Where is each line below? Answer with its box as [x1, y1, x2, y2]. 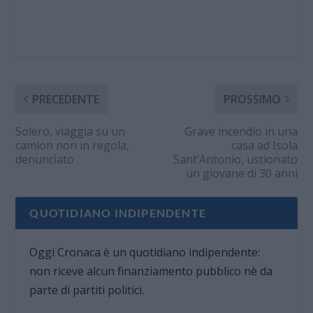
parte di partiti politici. [29, 282, 145, 298]
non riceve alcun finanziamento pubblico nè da [29, 263, 273, 279]
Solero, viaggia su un [15, 123, 126, 139]
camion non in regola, [15, 137, 130, 153]
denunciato [15, 151, 75, 167]
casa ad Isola [231, 137, 298, 153]
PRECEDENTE [32, 91, 100, 107]
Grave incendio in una [184, 123, 298, 139]
